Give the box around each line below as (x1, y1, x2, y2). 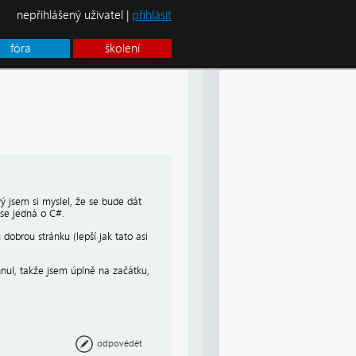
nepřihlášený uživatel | (17, 8, 132, 22)
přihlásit (132, 8, 172, 22)
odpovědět (97, 337, 142, 349)
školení (105, 41, 140, 56)
